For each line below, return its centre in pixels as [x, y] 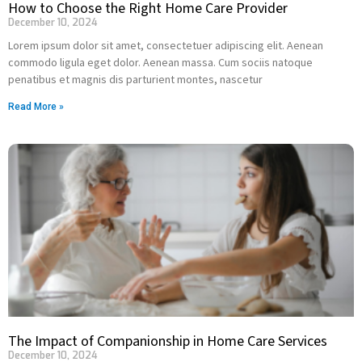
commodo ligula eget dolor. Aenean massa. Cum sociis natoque [160, 62]
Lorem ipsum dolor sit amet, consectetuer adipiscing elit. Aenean [166, 45]
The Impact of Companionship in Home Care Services [168, 341]
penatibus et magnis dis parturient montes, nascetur [135, 79]
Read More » [36, 107]
